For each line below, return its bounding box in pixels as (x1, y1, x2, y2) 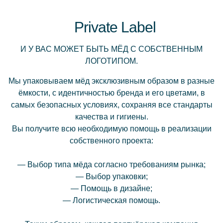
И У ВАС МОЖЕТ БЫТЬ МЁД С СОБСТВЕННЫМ (20, 45, 203, 53)
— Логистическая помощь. (63, 196, 160, 205)
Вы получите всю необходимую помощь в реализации (11, 124, 212, 133)
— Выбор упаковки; (75, 172, 148, 181)
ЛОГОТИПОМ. (85, 57, 138, 65)
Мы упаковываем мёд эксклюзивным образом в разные (8, 77, 215, 85)
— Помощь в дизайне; (71, 184, 152, 193)
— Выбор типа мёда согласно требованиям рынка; (17, 160, 206, 169)
